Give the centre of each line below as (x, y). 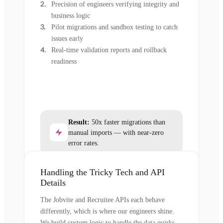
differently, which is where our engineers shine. (107, 211)
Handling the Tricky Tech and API (103, 172)
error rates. (84, 143)
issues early (67, 38)
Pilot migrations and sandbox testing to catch (114, 27)
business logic (71, 15)
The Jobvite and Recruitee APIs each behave (103, 200)
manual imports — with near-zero (116, 132)
